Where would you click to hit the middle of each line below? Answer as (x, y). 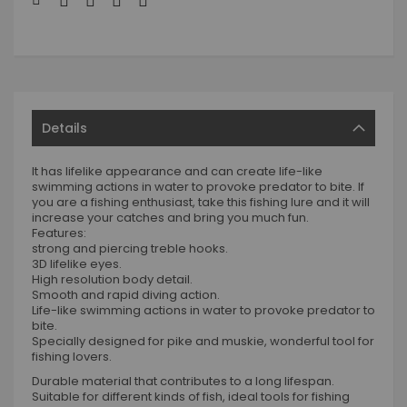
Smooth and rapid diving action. (126, 295)
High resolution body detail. (112, 280)
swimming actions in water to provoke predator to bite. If (198, 187)
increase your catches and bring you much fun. (170, 218)
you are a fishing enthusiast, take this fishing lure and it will (201, 203)
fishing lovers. (72, 357)
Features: (59, 233)
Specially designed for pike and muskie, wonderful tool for (203, 342)
